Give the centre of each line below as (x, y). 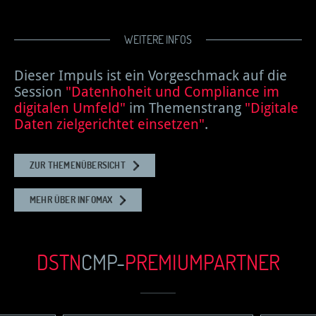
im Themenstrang (185, 108)
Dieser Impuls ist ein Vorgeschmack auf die (151, 76)
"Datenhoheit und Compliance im (172, 92)
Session (40, 92)
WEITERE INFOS (158, 40)
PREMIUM (164, 262)
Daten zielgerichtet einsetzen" (109, 124)
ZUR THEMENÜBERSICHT (78, 165)
